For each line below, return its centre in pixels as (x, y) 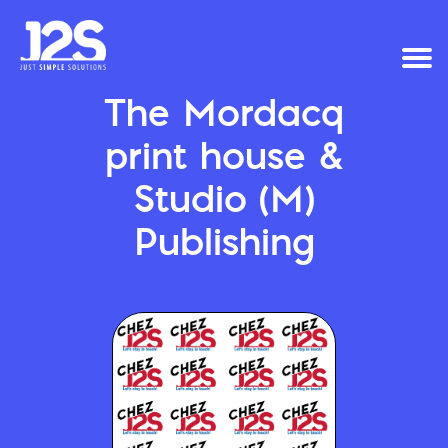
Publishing (224, 246)
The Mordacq (224, 117)
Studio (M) (224, 203)
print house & (224, 160)
